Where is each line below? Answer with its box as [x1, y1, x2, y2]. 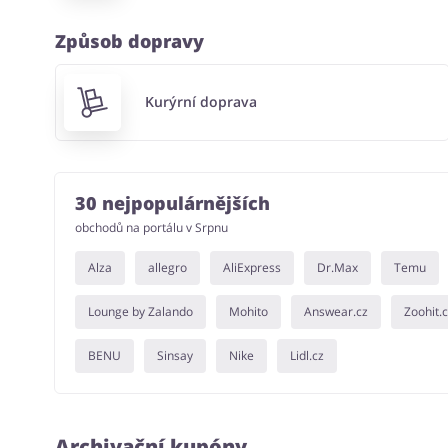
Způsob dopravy [54, 29, 204, 54]
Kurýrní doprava [145, 92, 258, 112]
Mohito [228, 302, 268, 320]
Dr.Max [316, 258, 358, 276]
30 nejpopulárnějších [74, 190, 270, 215]
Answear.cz [303, 302, 368, 320]
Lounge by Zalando [87, 302, 193, 320]
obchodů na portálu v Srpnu [74, 218, 228, 236]
